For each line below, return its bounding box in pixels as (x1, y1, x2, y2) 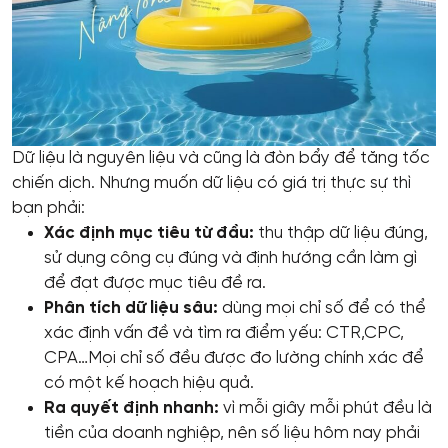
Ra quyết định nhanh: (44, 398, 219, 417)
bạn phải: (12, 198, 85, 217)
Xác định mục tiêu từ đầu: (44, 223, 254, 242)
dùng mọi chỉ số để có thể (218, 298, 426, 317)
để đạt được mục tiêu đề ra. (44, 273, 266, 292)
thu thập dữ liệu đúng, (254, 223, 428, 242)
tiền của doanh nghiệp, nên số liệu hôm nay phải (44, 423, 420, 442)
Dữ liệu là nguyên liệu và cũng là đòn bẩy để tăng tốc (12, 148, 430, 167)
